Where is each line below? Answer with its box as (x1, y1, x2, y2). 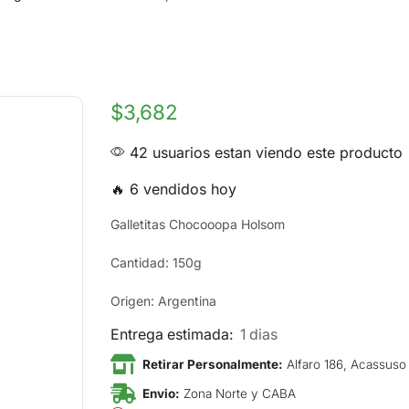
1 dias (240, 326, 278, 344)
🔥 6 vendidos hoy (110, 180, 237, 199)
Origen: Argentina (110, 293, 217, 309)
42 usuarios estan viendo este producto (125, 143, 404, 163)
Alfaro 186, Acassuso (283, 356, 407, 372)
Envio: (142, 385, 181, 401)
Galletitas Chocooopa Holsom (110, 216, 286, 233)
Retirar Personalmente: (142, 356, 284, 372)
